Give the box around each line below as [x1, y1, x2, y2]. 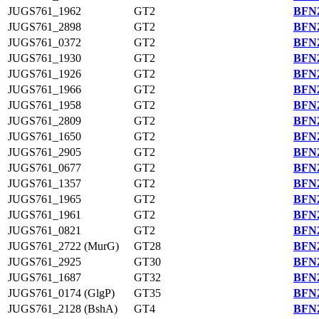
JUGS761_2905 [8, 146, 81, 158]
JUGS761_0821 [8, 224, 81, 236]
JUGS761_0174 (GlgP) [8, 287, 115, 299]
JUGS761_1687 [8, 271, 81, 283]
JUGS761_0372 [8, 36, 81, 48]
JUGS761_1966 [8, 83, 81, 95]
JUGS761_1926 [8, 68, 81, 80]
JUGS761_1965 [8, 193, 81, 205]
